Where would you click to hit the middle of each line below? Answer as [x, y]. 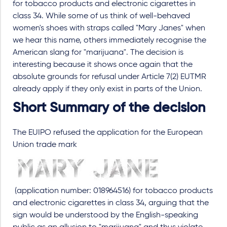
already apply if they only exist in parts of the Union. [107, 89]
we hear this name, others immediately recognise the [109, 41]
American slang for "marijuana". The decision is [98, 53]
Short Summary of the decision [109, 108]
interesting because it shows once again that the [103, 65]
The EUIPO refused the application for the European [108, 133]
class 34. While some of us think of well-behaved [101, 16]
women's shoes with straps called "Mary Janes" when [109, 29]
